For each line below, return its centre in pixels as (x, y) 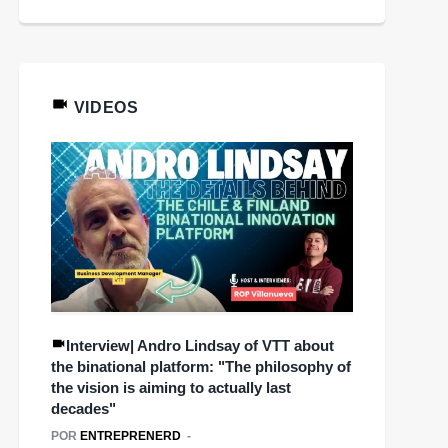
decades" (83, 408)
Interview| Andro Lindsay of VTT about (200, 345)
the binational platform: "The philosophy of (201, 366)
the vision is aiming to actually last (171, 387)
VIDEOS (104, 108)
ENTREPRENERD (130, 435)
